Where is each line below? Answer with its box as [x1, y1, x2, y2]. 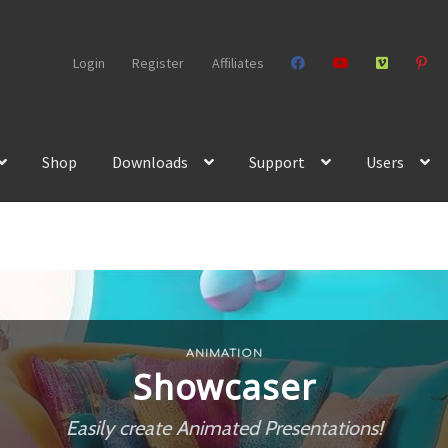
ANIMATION [185, 347, 263, 361]
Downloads [112, 152, 189, 173]
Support [249, 152, 306, 173]
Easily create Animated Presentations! [65, 416, 383, 441]
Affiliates [211, 53, 264, 72]
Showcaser [132, 364, 316, 411]
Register [132, 53, 185, 72]
